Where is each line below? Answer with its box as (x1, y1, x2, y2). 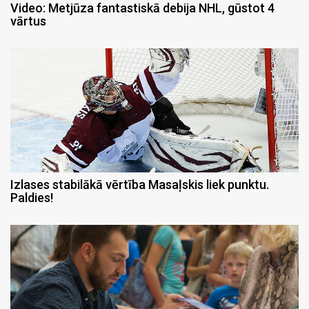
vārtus (10, 14, 46, 29)
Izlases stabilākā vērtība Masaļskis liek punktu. (10, 177, 269, 192)
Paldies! (10, 190, 53, 206)
